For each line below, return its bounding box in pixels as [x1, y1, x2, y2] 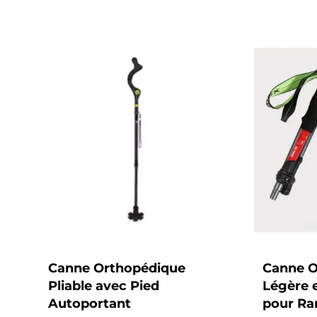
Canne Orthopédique [47, 260, 185, 277]
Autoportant [47, 296, 131, 312]
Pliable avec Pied [47, 278, 159, 294]
